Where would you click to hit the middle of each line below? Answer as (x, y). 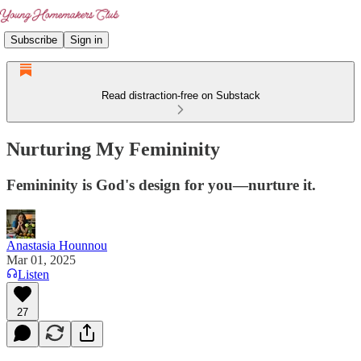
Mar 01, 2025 (41, 259)
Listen (33, 274)
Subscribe (34, 39)
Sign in (86, 39)
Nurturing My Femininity (113, 149)
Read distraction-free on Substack (180, 95)
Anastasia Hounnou (57, 245)
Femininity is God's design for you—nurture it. (161, 185)
